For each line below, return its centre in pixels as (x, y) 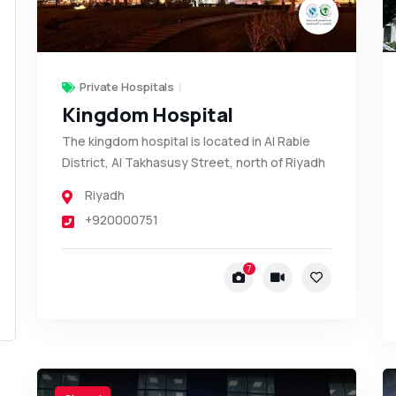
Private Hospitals (127, 87)
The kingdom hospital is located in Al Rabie (186, 141)
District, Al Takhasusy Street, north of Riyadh (193, 163)
